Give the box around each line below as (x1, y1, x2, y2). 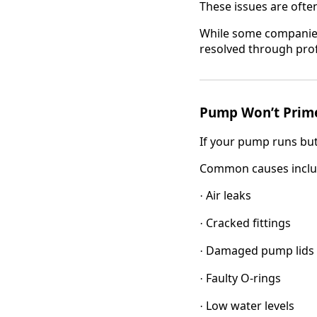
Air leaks (206, 188, 251, 204)
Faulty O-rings (206, 270, 281, 287)
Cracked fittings (206, 215, 291, 231)
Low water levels (206, 298, 294, 314)
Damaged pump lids (206, 243, 314, 259)
